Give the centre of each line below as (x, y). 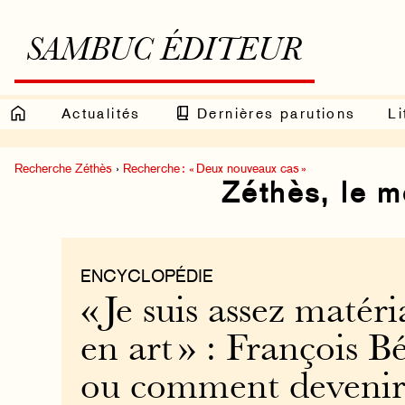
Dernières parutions (273, 113)
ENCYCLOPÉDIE (146, 275)
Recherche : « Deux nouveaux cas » (215, 168)
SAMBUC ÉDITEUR (165, 52)
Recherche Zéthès (63, 168)
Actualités (101, 113)
